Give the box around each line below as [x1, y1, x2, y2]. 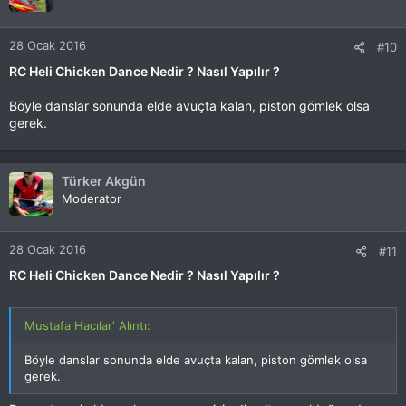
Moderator [62, 191, 121, 206]
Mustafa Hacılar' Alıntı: [24, 318, 150, 333]
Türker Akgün [62, 173, 146, 188]
